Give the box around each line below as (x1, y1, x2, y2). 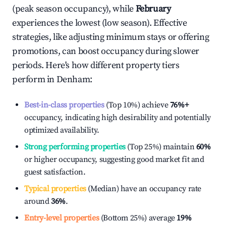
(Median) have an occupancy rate (86, 184, 202, 194)
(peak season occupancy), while (12, 3, 136, 15)
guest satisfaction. (24, 167, 86, 177)
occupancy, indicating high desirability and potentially (24, 112, 211, 123)
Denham (56, 74, 90, 85)
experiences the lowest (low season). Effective (12, 17, 187, 29)
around (24, 196, 51, 206)
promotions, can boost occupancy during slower (12, 45, 200, 57)
